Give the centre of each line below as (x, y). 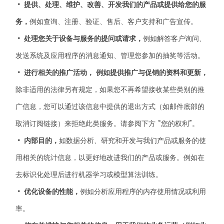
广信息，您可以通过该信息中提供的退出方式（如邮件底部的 (110, 106)
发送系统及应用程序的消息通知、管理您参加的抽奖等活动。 (110, 55)
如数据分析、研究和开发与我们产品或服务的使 (133, 140)
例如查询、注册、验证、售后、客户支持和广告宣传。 (114, 21)
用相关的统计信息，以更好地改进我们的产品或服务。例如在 (110, 157)
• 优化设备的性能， (48, 191)
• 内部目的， (37, 140)
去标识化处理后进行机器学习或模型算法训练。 (89, 174)
